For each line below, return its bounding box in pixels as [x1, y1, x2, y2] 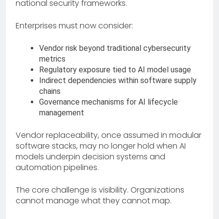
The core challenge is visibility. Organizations [16, 184, 184, 196]
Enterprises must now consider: [16, 20, 133, 32]
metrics [39, 54, 66, 64]
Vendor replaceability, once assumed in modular [16, 130, 201, 141]
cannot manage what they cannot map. [16, 195, 172, 207]
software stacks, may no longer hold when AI [16, 140, 186, 152]
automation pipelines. [16, 162, 99, 174]
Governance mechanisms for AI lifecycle [39, 97, 178, 107]
